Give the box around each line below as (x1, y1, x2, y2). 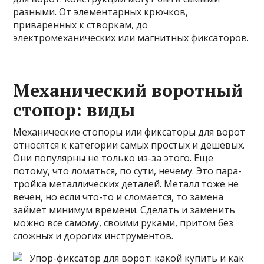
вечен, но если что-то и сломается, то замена (13, 190, 224, 203)
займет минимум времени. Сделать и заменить (13, 203, 236, 216)
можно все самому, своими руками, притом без (13, 216, 234, 229)
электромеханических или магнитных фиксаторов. (13, 31, 249, 44)
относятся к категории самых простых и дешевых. (13, 138, 245, 151)
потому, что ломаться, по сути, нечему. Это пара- (13, 164, 242, 177)
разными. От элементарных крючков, (13, 5, 189, 18)
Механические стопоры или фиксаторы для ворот (13, 125, 246, 138)
